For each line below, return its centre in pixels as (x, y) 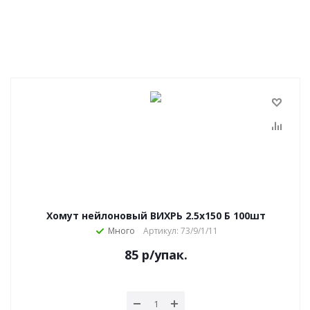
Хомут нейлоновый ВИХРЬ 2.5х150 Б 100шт (156, 216)
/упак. (168, 255)
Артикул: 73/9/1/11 (180, 231)
